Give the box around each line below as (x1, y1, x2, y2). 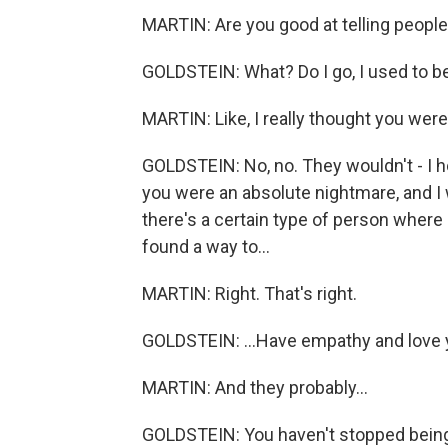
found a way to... (142, 236, 270, 257)
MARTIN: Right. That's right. (142, 283, 357, 304)
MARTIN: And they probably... (142, 377, 368, 398)
